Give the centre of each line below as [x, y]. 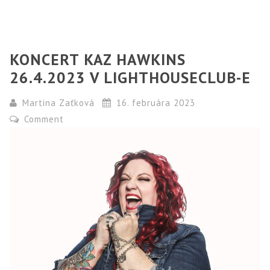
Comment [43, 119]
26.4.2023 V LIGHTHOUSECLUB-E [130, 78]
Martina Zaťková [59, 103]
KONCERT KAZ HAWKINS [98, 60]
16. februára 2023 [154, 103]
